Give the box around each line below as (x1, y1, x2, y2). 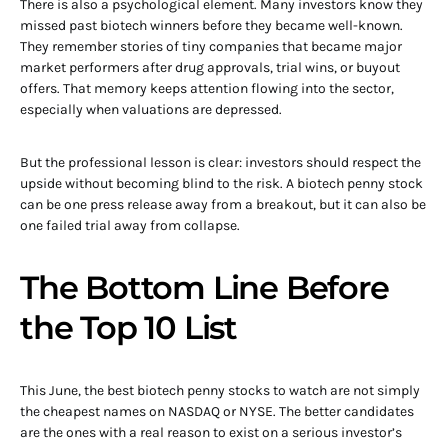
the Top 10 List (20, 308, 238, 347)
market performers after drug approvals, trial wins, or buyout (20, 59, 400, 76)
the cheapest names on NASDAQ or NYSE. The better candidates (20, 403, 414, 420)
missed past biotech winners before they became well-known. (20, 17, 403, 34)
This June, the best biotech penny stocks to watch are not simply (20, 382, 420, 399)
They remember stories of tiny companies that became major (20, 38, 402, 55)
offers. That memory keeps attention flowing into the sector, (20, 80, 394, 97)
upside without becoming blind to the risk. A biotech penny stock (20, 175, 423, 192)
